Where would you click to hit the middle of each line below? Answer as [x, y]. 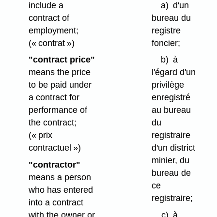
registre [166, 30]
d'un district [173, 148]
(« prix [40, 135]
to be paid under [60, 85]
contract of [49, 18]
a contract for [54, 98]
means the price [59, 72]
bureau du [171, 18]
